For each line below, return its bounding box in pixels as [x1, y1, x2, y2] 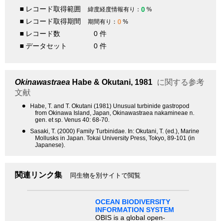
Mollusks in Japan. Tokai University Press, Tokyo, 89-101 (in [35, 135, 195, 142]
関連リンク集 [15, 171, 62, 180]
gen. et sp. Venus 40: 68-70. [35, 116, 110, 124]
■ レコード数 [20, 30, 60, 38]
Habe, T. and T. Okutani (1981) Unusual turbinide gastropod [30, 103, 189, 110]
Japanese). [35, 142, 65, 149]
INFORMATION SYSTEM [95, 205, 174, 214]
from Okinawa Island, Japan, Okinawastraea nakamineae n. [35, 110, 194, 117]
